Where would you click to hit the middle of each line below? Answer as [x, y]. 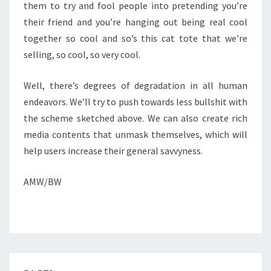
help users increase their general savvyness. [113, 151]
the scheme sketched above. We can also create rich [135, 118]
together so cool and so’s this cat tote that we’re [135, 38]
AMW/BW [43, 182]
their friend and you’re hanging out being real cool [135, 22]
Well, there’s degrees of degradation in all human [135, 86]
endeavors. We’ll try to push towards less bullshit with [135, 102]
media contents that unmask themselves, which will [135, 135]
